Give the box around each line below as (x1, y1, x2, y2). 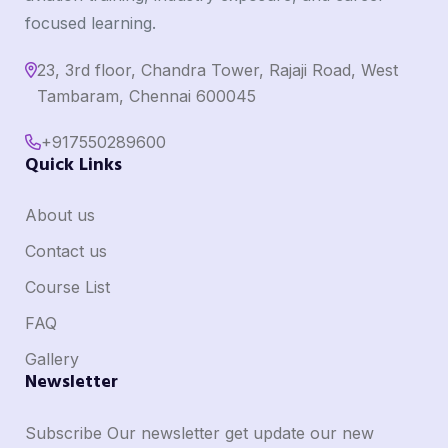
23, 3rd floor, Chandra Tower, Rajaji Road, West (36, 60, 398, 80)
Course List (24, 277, 110, 297)
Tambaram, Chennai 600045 (36, 86, 256, 106)
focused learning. (24, 13, 156, 33)
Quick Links (24, 151, 122, 180)
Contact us (24, 241, 107, 261)
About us (24, 205, 95, 225)
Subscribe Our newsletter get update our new (24, 423, 374, 443)
